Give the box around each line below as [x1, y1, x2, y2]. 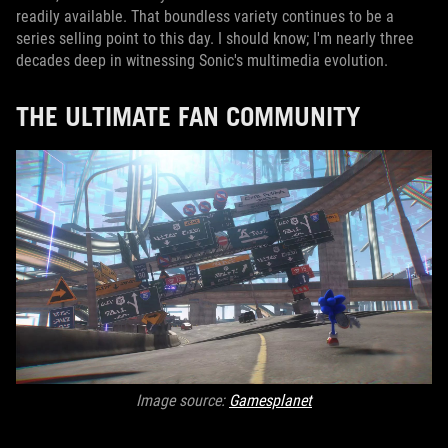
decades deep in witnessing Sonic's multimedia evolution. [16, 51, 388, 70]
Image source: [136, 391, 229, 410]
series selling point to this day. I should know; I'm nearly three [16, 29, 414, 48]
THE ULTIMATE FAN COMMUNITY [16, 100, 360, 132]
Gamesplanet [229, 391, 312, 410]
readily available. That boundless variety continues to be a [16, 7, 394, 26]
